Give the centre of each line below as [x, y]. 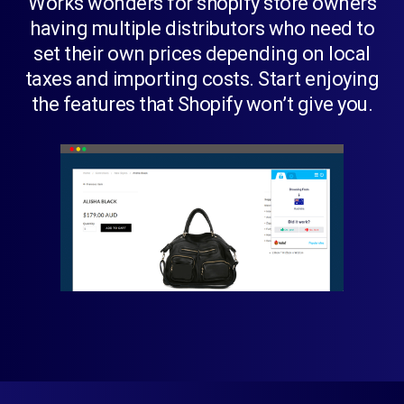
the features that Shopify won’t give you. [202, 105]
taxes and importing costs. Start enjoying [202, 79]
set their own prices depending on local [202, 54]
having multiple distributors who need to [202, 29]
